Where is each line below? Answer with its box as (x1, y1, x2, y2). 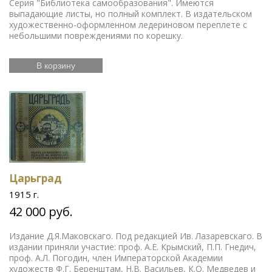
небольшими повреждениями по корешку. (9, 30, 185, 41)
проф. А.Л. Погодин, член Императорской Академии (9, 252, 223, 263)
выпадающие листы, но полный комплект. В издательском (9, 8, 252, 19)
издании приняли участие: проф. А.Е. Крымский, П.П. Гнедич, (9, 241, 256, 253)
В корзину (36, 61, 75, 70)
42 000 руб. (9, 203, 73, 220)
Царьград (9, 171, 62, 185)
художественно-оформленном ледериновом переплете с (9, 19, 247, 30)
